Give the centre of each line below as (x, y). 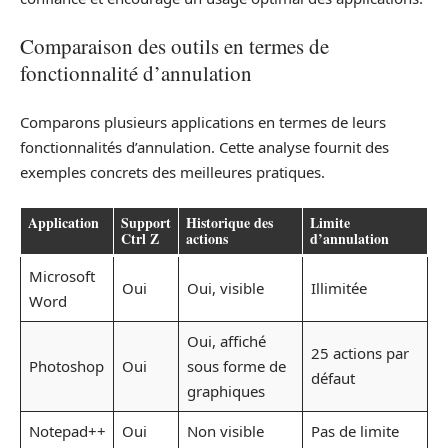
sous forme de (236, 366)
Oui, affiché (226, 341)
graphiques (225, 391)
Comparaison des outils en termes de (174, 46)
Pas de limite (354, 431)
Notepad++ (67, 431)
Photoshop (66, 366)
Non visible (225, 431)
